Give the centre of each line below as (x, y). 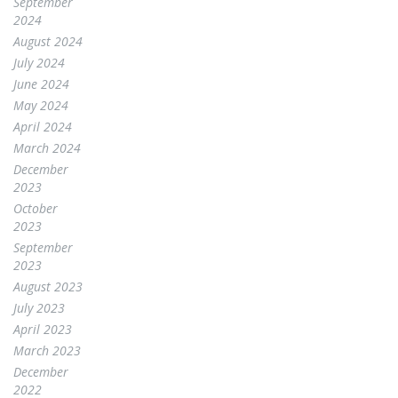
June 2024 (41, 84)
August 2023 (48, 286)
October (36, 208)
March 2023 (47, 350)
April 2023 (43, 329)
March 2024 (47, 147)
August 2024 (48, 41)
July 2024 (39, 62)
